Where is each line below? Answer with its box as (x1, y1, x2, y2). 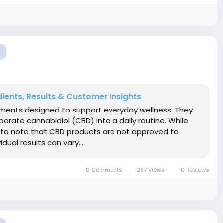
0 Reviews (181, 166, 209, 174)
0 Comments (84, 166, 124, 174)
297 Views (135, 166, 167, 174)
